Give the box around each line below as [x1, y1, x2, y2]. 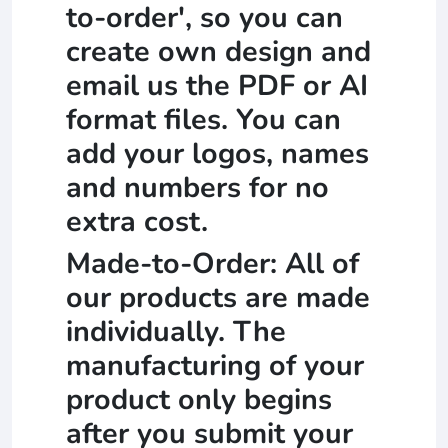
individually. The [66, 312, 286, 352]
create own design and [66, 32, 371, 72]
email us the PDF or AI [66, 66, 368, 106]
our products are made [66, 278, 370, 318]
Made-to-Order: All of [66, 244, 359, 284]
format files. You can [66, 100, 341, 140]
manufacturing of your [66, 346, 364, 386]
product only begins [66, 380, 332, 420]
